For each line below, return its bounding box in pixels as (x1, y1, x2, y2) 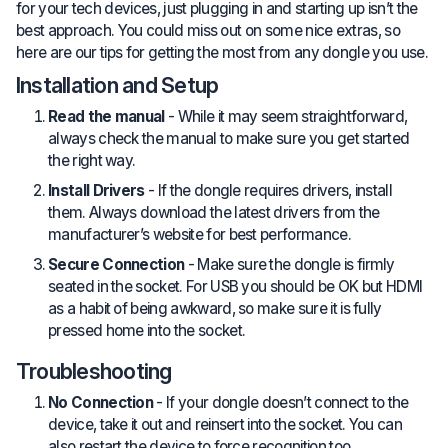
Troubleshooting (16, 357, 172, 384)
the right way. (48, 150, 136, 170)
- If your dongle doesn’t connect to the (153, 392, 409, 412)
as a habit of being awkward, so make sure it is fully (48, 298, 382, 318)
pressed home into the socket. (48, 320, 246, 340)
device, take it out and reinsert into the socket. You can (48, 414, 403, 434)
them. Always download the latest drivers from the (48, 202, 380, 222)
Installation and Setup (16, 71, 219, 98)
